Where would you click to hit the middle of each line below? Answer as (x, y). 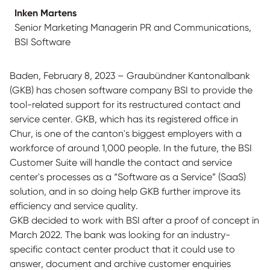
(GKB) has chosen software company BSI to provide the (131, 90)
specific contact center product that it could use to (122, 249)
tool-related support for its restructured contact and (125, 105)
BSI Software (42, 42)
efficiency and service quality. (74, 206)
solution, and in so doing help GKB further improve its (125, 191)
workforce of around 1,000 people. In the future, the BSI (131, 148)
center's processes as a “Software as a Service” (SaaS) (128, 177)
